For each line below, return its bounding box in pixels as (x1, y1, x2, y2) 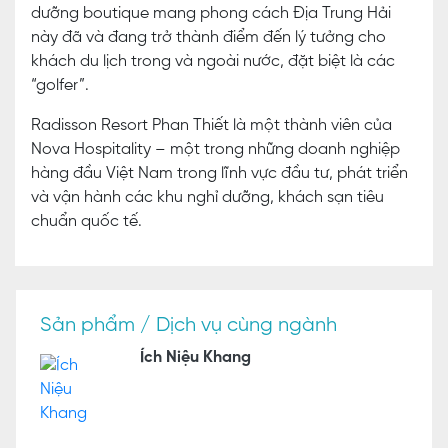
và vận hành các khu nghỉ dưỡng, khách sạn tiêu (31, 190, 384, 206)
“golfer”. (31, 78, 89, 94)
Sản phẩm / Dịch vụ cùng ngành (40, 315, 337, 336)
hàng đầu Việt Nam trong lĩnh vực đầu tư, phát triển (31, 166, 408, 182)
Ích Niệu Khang (139, 350, 251, 366)
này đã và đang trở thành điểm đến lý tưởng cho (31, 30, 386, 46)
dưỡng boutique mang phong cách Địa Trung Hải (31, 6, 391, 22)
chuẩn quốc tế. (31, 214, 146, 230)
